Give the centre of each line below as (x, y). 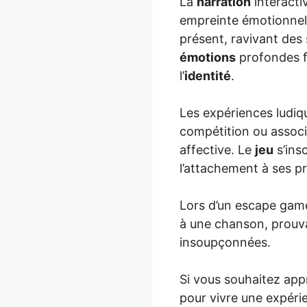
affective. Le (217, 149)
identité (208, 75)
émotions (208, 57)
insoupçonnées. (225, 242)
